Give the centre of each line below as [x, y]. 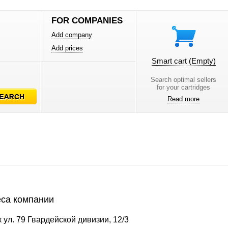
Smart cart [170, 61]
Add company [72, 35]
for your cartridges [184, 87]
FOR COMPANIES [87, 21]
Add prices [67, 48]
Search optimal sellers [184, 80]
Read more [184, 99]
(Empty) [202, 61]
